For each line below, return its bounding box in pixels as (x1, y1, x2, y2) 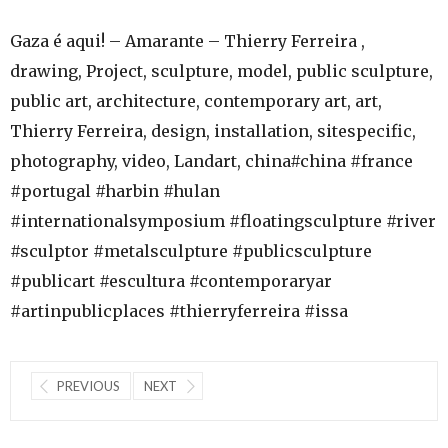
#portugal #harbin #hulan (10, 180, 220, 201)
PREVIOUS (57, 377, 120, 394)
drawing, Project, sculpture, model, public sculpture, (10, 60, 433, 81)
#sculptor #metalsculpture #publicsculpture (10, 240, 372, 261)
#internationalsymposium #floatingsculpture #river (10, 210, 436, 231)
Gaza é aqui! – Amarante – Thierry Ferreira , (10, 30, 365, 51)
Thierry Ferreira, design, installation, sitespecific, (10, 120, 416, 141)
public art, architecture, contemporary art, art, (10, 90, 382, 111)
